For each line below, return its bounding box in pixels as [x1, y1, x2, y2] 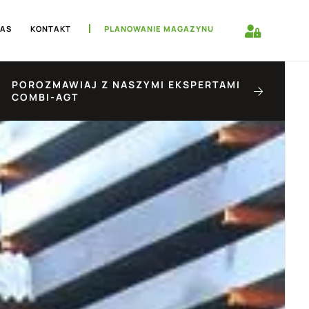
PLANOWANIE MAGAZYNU [104, 23, 215, 34]
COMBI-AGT [12, 90, 79, 103]
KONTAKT [30, 23, 71, 34]
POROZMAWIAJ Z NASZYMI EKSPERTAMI [12, 78, 241, 91]
